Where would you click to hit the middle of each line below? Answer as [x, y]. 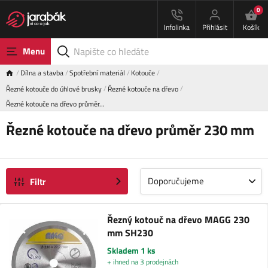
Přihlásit [215, 27]
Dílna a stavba [42, 73]
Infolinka [177, 27]
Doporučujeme [176, 181]
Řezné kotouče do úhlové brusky [54, 89]
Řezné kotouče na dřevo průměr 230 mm [130, 130]
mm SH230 [130, 233]
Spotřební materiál [97, 73]
